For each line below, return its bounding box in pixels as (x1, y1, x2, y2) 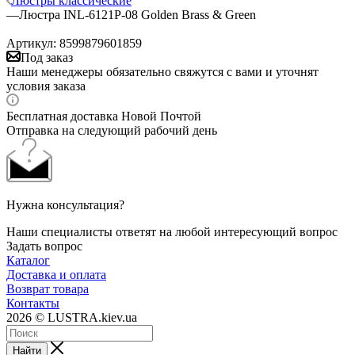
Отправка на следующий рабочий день (6, 123, 217, 137)
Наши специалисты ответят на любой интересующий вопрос (6, 224, 338, 239)
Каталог (6, 253, 50, 267)
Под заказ (21, 50, 73, 64)
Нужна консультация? (6, 197, 124, 212)
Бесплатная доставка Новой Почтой (6, 109, 201, 123)
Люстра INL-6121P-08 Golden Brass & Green (19, 7, 256, 21)
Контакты (6, 296, 59, 310)
